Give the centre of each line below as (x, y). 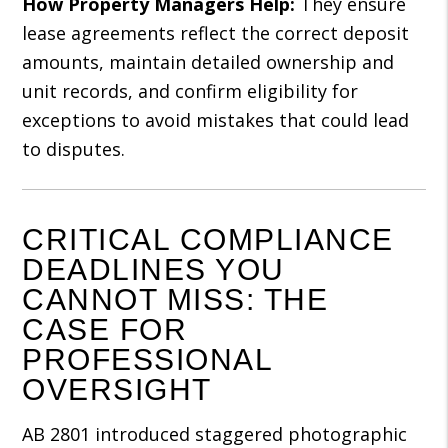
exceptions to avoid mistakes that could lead (216, 120)
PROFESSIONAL (147, 359)
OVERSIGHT (117, 389)
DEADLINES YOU (153, 269)
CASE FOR (105, 329)
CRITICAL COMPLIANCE (208, 239)
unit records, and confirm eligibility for (190, 91)
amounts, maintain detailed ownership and (208, 62)
